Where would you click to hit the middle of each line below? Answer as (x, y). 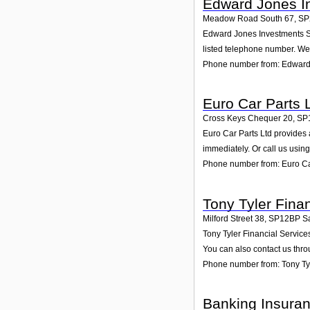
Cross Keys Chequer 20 (248, 119)
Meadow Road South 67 (248, 18)
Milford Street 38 (234, 218)
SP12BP (284, 218)
